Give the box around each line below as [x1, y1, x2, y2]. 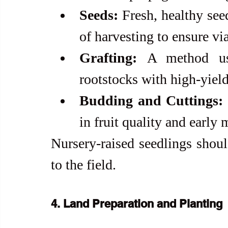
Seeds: [79, 7, 118, 23]
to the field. [51, 156, 116, 173]
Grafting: [79, 49, 137, 66]
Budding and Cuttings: [79, 92, 223, 108]
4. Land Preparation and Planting [51, 196, 222, 210]
